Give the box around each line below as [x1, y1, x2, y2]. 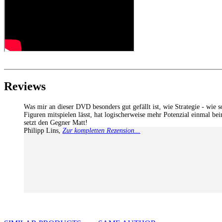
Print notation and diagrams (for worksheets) [24, 13, 163, 22]
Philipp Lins [24, 126, 58, 134]
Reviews [4, 79, 46, 93]
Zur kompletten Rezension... [62, 126, 140, 134]
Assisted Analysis [24, 4, 79, 13]
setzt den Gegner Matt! [24, 118, 88, 126]
